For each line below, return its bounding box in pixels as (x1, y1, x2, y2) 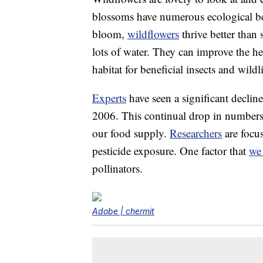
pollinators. (92, 161, 143, 176)
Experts (92, 90, 126, 106)
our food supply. (92, 126, 170, 141)
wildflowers (127, 26, 179, 42)
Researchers (170, 126, 222, 141)
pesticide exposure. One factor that (92, 143, 249, 159)
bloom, (92, 26, 127, 42)
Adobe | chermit (92, 206, 154, 217)
